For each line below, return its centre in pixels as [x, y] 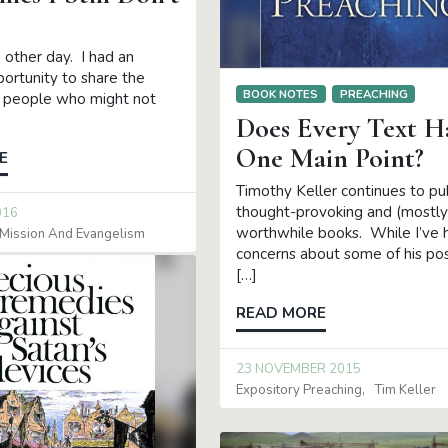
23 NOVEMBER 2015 [298, 368]
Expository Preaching [298, 389]
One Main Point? [329, 158]
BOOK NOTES [281, 93]
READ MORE [280, 313]
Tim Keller [405, 389]
